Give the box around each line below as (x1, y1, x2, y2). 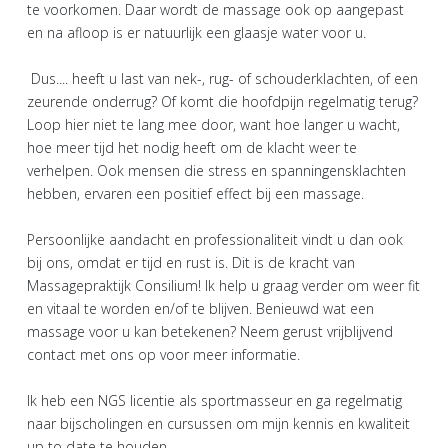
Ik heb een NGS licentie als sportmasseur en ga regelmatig (27, 390, 402, 410)
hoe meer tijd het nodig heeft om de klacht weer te (27, 137, 357, 157)
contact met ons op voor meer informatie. (27, 344, 304, 364)
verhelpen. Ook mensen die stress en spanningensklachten (27, 160, 406, 180)
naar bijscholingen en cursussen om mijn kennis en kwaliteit (27, 413, 410, 433)
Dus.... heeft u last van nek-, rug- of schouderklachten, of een (27, 68, 418, 88)
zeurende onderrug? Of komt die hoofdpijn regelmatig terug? (27, 91, 418, 111)
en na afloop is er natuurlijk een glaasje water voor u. (27, 22, 366, 42)
